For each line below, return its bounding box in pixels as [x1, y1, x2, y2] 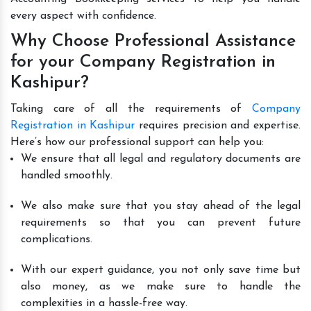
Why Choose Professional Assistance [10, 32, 296, 50]
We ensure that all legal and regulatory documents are [21, 153, 301, 165]
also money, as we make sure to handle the [21, 280, 301, 292]
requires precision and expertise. [135, 119, 301, 131]
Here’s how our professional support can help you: [10, 136, 264, 148]
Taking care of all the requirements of [10, 103, 252, 115]
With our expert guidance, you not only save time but [21, 264, 301, 276]
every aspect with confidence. [10, 10, 156, 22]
